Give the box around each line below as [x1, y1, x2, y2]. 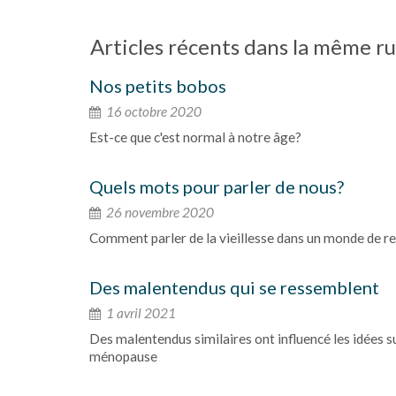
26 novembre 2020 [103, 204, 214, 220]
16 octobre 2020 [103, 103, 202, 119]
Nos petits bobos [89, 75, 226, 96]
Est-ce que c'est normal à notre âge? [89, 129, 301, 145]
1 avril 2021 [103, 305, 176, 321]
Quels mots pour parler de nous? [89, 176, 344, 197]
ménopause [89, 348, 157, 364]
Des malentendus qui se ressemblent [89, 277, 379, 298]
